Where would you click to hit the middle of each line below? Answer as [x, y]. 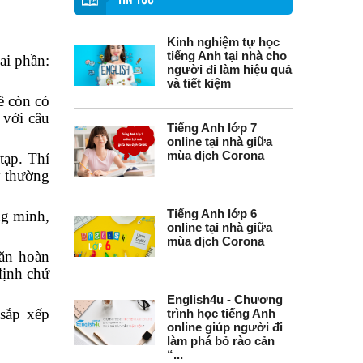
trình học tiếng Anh [221, 313]
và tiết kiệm [199, 83]
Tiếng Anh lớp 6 [212, 214]
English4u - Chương [225, 299]
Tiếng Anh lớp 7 [212, 128]
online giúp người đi [225, 327]
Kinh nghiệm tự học [223, 42]
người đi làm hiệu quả [229, 69]
